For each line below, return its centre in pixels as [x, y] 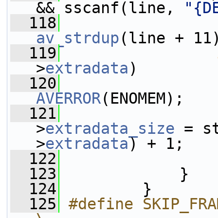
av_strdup [78, 38]
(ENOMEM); [142, 98]
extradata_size [110, 128]
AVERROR [68, 98]
